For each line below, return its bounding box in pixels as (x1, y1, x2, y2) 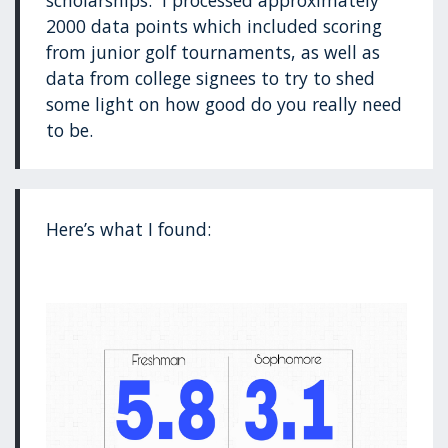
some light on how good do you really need (46, 92, 403, 117)
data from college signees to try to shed (46, 66, 376, 91)
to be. (46, 118, 94, 143)
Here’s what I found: (46, 216, 212, 241)
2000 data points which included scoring (46, 14, 383, 39)
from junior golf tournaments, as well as (46, 40, 381, 65)
